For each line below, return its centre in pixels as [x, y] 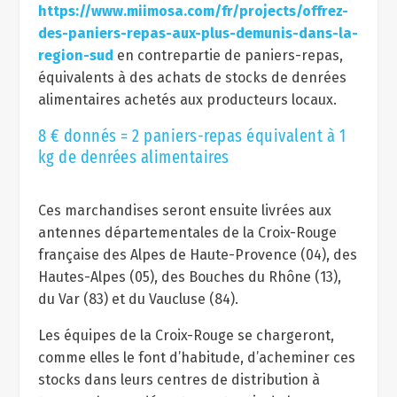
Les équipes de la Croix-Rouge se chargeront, [186, 335]
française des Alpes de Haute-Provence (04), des [197, 255]
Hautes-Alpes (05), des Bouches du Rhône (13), [189, 277]
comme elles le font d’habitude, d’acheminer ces [196, 358]
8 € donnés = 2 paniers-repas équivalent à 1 [192, 136]
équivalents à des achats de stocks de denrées [192, 78]
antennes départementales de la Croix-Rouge [187, 233]
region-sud [75, 55]
